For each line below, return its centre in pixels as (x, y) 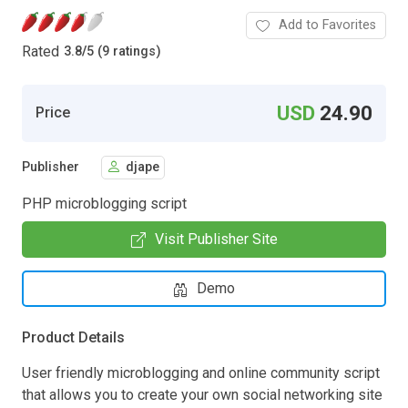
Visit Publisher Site (216, 239)
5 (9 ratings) (124, 52)
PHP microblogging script (104, 203)
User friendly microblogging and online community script (201, 372)
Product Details (73, 337)
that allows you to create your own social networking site (202, 394)
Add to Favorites (327, 25)
